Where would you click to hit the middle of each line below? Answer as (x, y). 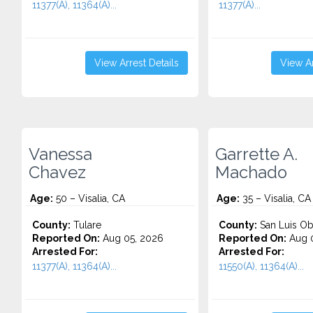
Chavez (57, 173)
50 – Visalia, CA (89, 198)
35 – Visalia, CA (275, 198)
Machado (251, 173)
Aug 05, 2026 (132, 238)
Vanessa (60, 154)
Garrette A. (256, 154)
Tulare (86, 225)
